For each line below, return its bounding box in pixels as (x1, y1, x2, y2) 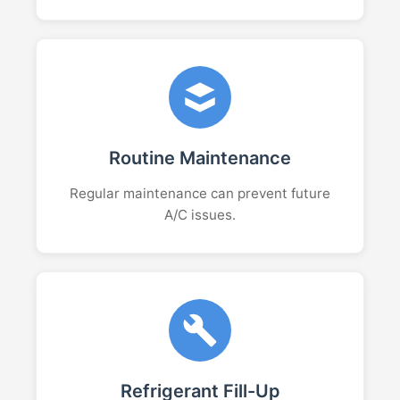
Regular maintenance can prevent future (70, 185, 330, 202)
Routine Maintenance (109, 147, 291, 169)
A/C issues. (164, 206, 236, 223)
